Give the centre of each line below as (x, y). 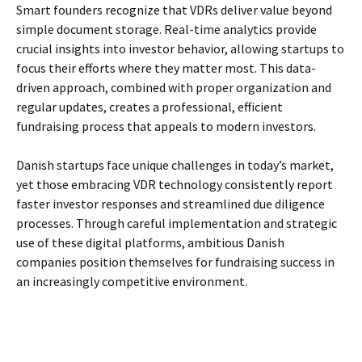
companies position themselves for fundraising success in (175, 262)
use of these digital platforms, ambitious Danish (150, 242)
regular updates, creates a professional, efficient (149, 107)
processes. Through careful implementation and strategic (177, 223)
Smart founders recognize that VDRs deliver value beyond (174, 10)
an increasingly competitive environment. (132, 281)
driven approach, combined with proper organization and (174, 87)
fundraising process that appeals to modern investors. (166, 126)
